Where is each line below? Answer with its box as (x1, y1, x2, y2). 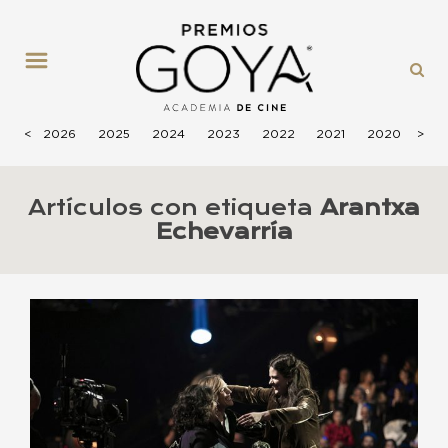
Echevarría (155, 219, 293, 244)
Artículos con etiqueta (28, 195, 320, 220)
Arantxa (320, 195, 420, 220)
